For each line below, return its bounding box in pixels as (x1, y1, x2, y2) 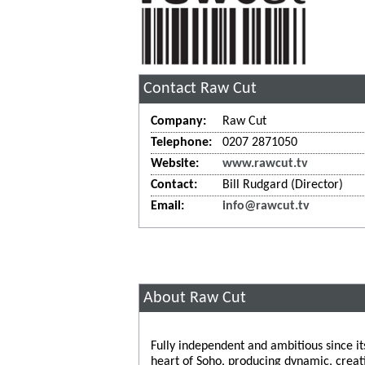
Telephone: (150, 136, 212, 150)
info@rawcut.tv (222, 200, 310, 213)
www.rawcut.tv (222, 157, 308, 171)
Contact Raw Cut (143, 81, 257, 98)
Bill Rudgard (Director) (222, 178, 343, 192)
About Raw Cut (143, 289, 247, 306)
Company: (150, 115, 206, 129)
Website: (150, 157, 199, 171)
